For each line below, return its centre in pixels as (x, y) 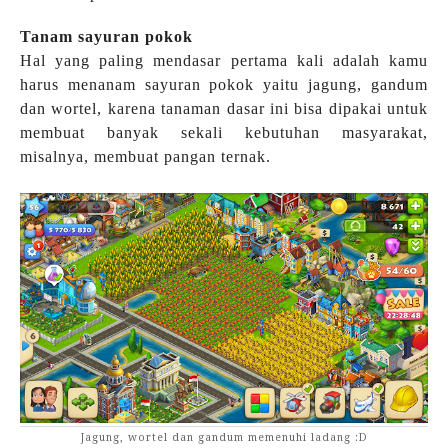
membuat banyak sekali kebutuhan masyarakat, (224, 133)
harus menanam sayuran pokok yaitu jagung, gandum (224, 85)
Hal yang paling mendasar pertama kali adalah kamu (224, 61)
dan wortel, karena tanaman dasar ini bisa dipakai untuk (224, 109)
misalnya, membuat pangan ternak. (148, 157)
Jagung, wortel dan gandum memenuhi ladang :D (224, 437)
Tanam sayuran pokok (106, 37)
